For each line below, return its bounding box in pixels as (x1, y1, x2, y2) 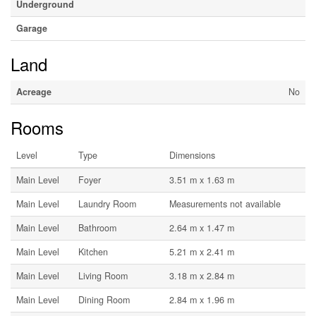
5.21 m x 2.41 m (169, 245, 234, 259)
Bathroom (78, 221, 116, 235)
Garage (16, 22, 47, 35)
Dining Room (78, 293, 130, 307)
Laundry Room (78, 197, 136, 211)
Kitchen (78, 245, 108, 259)
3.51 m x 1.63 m (169, 174, 234, 187)
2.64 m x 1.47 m (169, 221, 234, 235)
